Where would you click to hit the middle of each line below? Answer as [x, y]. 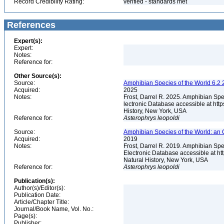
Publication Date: [37, 195]
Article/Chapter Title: [41, 202]
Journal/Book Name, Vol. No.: [54, 209]
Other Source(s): [38, 76]
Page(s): [25, 216]
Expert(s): [28, 41]
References [30, 25]
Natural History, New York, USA [166, 160]
